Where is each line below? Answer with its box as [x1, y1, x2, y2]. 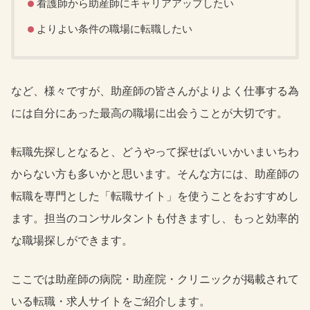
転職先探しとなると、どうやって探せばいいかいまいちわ [11, 145, 299, 158]
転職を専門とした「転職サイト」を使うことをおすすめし [11, 190, 299, 202]
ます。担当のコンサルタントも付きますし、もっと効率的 [11, 212, 299, 224]
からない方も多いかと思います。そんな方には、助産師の [11, 167, 299, 180]
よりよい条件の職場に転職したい [36, 23, 192, 35]
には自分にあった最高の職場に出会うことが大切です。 [11, 107, 288, 119]
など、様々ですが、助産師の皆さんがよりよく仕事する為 [11, 84, 299, 97]
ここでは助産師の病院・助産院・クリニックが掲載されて [11, 273, 299, 285]
